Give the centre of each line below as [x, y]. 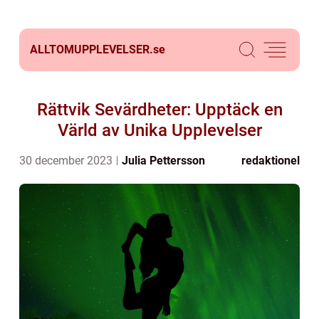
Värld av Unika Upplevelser [159, 130]
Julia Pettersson [163, 161]
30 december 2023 [67, 161]
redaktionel [271, 161]
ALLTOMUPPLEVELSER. [91, 49]
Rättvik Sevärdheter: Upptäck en [159, 110]
